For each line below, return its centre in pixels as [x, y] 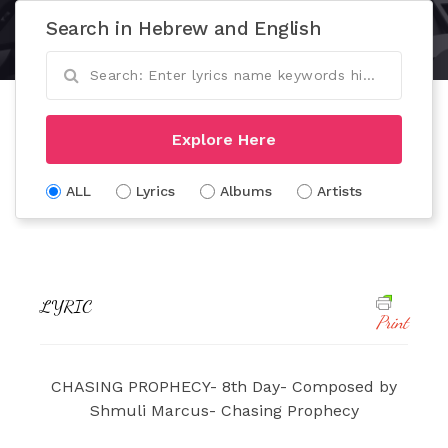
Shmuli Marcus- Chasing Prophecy [224, 410]
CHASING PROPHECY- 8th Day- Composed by [224, 386]
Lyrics [155, 190]
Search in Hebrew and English [184, 28]
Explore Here [224, 139]
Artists [339, 190]
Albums [246, 190]
